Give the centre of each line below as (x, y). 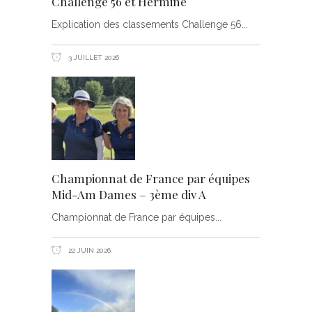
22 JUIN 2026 (88, 251)
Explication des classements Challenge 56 (147, 24)
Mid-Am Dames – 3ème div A (129, 194)
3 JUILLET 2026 (93, 58)
